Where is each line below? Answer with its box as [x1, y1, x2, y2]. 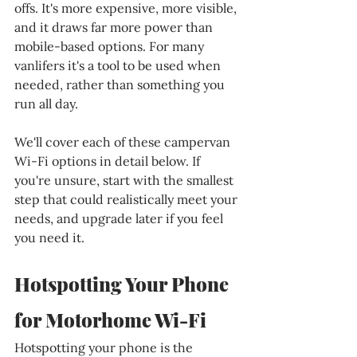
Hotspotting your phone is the [14, 339, 196, 355]
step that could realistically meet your [14, 190, 241, 207]
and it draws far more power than [14, 18, 216, 35]
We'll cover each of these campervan [14, 133, 233, 150]
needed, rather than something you [14, 76, 228, 92]
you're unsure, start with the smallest [14, 171, 237, 188]
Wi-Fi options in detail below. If [14, 152, 203, 169]
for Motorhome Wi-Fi [14, 306, 206, 332]
